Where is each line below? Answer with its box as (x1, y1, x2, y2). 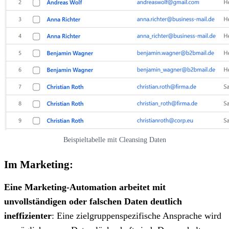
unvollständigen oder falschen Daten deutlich (4, 196, 182, 207)
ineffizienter (4, 210, 52, 221)
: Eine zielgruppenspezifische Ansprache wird (52, 210, 221, 221)
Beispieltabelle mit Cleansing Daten (63, 135, 166, 144)
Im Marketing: (4, 158, 73, 171)
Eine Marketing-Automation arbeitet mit (4, 181, 166, 192)
